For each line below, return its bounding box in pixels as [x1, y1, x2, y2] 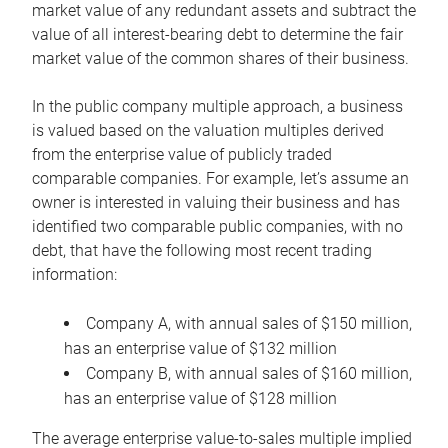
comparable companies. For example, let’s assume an [32, 169, 409, 189]
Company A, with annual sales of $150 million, [86, 314, 412, 334]
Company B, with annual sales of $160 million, [86, 364, 412, 384]
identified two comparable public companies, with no [32, 217, 403, 237]
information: [32, 265, 117, 285]
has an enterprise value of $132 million [64, 339, 337, 359]
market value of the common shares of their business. [32, 49, 409, 69]
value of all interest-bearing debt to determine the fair [32, 25, 403, 45]
